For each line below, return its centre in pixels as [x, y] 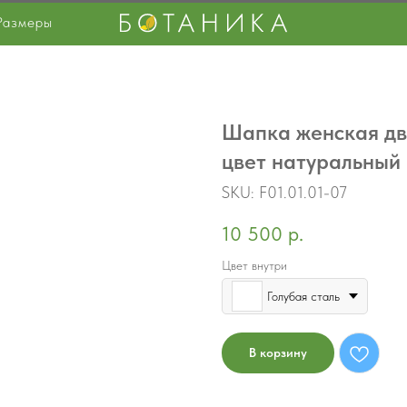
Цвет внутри [254, 265]
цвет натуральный [311, 161]
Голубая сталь [303, 296]
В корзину [278, 352]
